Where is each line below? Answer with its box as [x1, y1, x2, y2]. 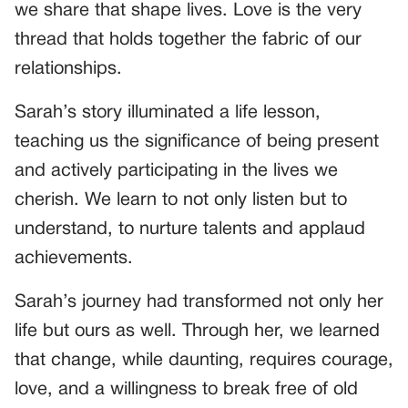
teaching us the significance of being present [15, 134, 379, 151]
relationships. [15, 61, 122, 78]
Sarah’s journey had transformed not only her [15, 294, 383, 311]
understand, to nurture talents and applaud [15, 221, 365, 239]
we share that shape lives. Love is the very [15, 3, 362, 20]
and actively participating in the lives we [15, 163, 338, 180]
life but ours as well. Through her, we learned [15, 323, 380, 341]
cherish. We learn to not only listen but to [15, 192, 347, 209]
